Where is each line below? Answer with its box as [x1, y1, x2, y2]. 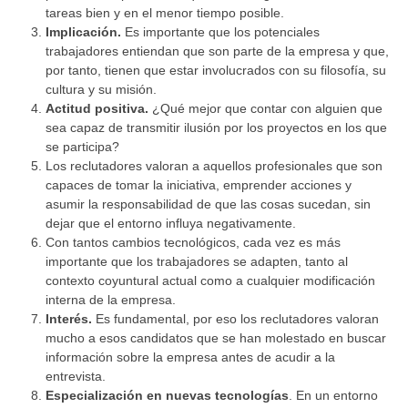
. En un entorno [289, 387, 378, 403]
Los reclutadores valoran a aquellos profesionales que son [46, 158, 382, 173]
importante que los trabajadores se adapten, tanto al [46, 253, 348, 269]
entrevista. [46, 368, 106, 383]
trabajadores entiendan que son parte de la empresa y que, [46, 43, 389, 58]
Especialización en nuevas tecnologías [46, 387, 289, 403]
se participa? [46, 138, 119, 154]
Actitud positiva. [46, 100, 148, 116]
